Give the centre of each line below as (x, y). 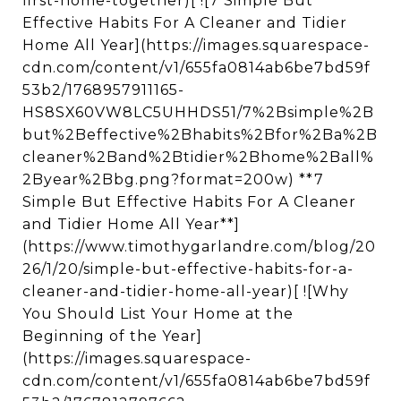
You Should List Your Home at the (158, 314)
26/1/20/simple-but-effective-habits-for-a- (188, 269)
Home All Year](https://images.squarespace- (196, 45)
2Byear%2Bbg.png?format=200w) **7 (173, 179)
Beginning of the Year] (112, 336)
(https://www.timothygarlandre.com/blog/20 (199, 247)
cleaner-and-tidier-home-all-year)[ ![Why (186, 291)
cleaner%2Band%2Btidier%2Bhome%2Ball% (198, 157)
